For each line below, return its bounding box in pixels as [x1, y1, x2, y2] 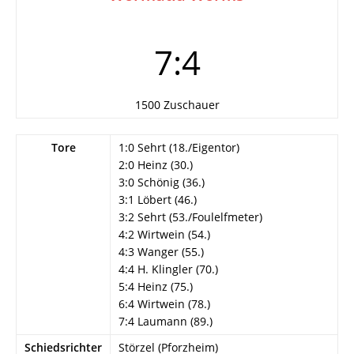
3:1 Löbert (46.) [119, 192, 197, 207]
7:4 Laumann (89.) [119, 314, 213, 329]
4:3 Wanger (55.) [119, 244, 204, 259]
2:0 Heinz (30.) [119, 157, 193, 172]
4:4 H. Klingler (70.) [119, 262, 218, 277]
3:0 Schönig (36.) [119, 175, 205, 190]
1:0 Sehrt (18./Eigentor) [119, 140, 239, 155]
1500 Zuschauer [134, 97, 220, 112]
